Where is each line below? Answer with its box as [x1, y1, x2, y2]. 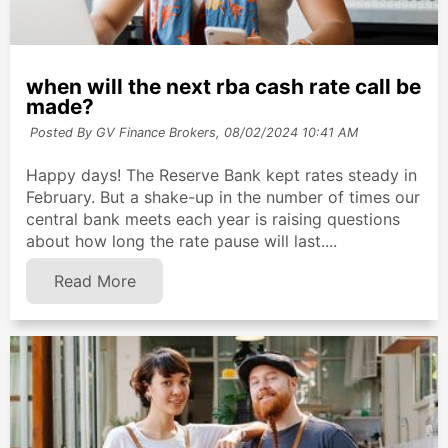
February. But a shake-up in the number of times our [26, 186, 420, 207]
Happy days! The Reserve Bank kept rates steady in [26, 164, 417, 185]
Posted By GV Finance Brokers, [29, 125, 220, 141]
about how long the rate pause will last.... [26, 230, 337, 251]
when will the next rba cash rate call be [26, 74, 421, 100]
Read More [53, 270, 136, 291]
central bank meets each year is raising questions [26, 208, 400, 229]
